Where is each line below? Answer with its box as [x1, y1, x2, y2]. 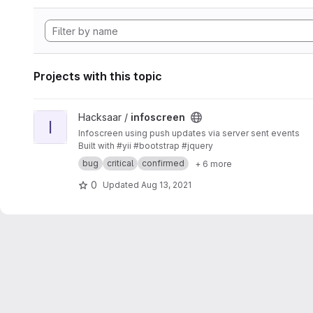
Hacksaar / [78, 111, 131, 123]
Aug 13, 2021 [141, 179, 191, 190]
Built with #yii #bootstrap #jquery [78, 140, 213, 151]
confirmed [142, 158, 184, 168]
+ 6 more [195, 158, 232, 169]
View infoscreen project [33, 111, 144, 123]
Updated [103, 179, 141, 190]
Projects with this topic [34, 69, 162, 83]
